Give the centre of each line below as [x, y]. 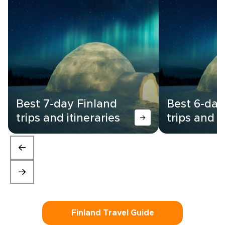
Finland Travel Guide [113, 213]
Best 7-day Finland [67, 104]
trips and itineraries [68, 119]
